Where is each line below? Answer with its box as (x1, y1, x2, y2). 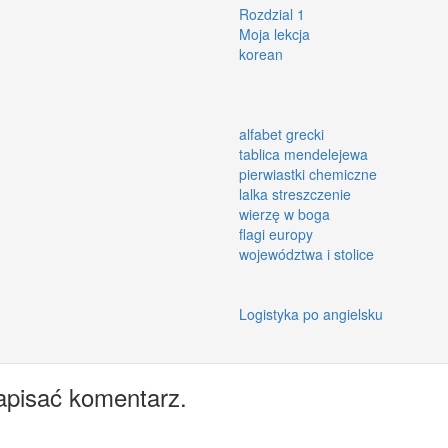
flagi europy (239, 223, 313, 244)
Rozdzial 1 (239, 3, 305, 24)
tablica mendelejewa (239, 143, 368, 164)
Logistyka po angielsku (239, 303, 383, 324)
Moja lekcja (239, 23, 310, 44)
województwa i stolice (239, 243, 374, 264)
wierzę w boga (239, 203, 330, 224)
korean (239, 43, 283, 64)
